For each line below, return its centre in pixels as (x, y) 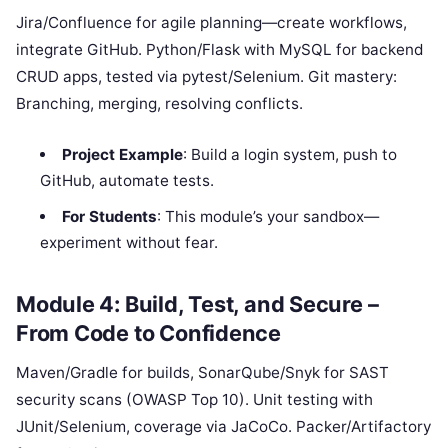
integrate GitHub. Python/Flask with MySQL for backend (219, 49)
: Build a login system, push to (289, 154)
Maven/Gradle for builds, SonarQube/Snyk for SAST (202, 373)
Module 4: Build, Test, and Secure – (197, 304)
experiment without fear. (129, 242)
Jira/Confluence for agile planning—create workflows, (211, 22)
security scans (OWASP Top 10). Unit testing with (194, 400)
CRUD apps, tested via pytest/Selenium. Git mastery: (206, 76)
